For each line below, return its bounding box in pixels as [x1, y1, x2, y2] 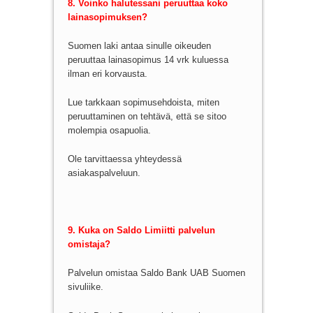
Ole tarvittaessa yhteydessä [67, 154, 182, 165]
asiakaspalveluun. [67, 168, 140, 179]
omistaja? [67, 239, 110, 250]
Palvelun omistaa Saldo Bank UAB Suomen [67, 268, 245, 279]
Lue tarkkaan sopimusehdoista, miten [67, 96, 219, 108]
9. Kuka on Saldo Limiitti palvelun [67, 225, 215, 236]
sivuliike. [67, 282, 103, 293]
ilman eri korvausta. [67, 68, 147, 79]
